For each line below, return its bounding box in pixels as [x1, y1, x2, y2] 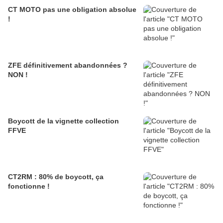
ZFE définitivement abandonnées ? [8, 61, 127, 69]
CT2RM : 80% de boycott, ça [8, 172, 104, 181]
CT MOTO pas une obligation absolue [8, 5, 136, 13]
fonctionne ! [8, 182, 50, 190]
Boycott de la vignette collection [8, 116, 119, 125]
